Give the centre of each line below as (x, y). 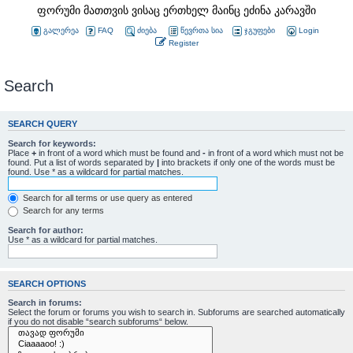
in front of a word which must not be (275, 152)
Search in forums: (45, 303)
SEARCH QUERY (43, 124)
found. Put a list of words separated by (82, 162)
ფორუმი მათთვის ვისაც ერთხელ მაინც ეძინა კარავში (176, 10)
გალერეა (61, 31)
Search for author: (46, 230)
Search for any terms (62, 211)
